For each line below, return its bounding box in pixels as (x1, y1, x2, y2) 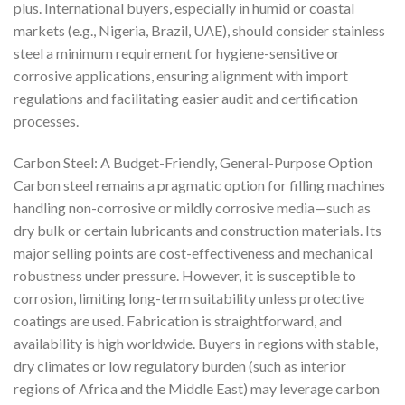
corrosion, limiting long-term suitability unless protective (14, 288, 364, 306)
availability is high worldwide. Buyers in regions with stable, (14, 334, 378, 352)
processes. (14, 111, 79, 129)
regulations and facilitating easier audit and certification (14, 89, 358, 107)
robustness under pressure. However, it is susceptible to (14, 266, 356, 284)
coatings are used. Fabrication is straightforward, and (14, 311, 342, 329)
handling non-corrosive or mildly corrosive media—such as (14, 198, 371, 216)
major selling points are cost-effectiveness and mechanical (14, 243, 372, 261)
